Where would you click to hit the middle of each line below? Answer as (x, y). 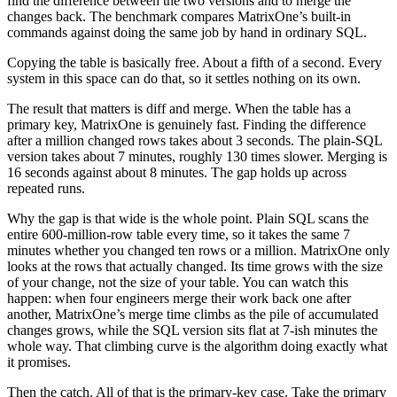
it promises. (39, 362)
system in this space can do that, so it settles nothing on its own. (184, 79)
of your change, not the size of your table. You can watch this (178, 283)
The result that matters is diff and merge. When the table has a (179, 109)
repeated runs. (46, 189)
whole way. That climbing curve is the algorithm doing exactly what (197, 346)
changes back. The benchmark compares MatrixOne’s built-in (179, 17)
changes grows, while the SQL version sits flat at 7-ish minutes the (192, 331)
